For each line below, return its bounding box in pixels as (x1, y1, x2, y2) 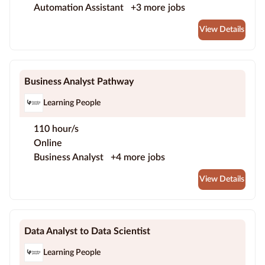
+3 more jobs (131, 3, 185, 13)
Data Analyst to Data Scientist (24, 227, 150, 237)
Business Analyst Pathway (24, 77, 134, 87)
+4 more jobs (111, 153, 165, 163)
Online (34, 138, 62, 148)
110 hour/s (34, 124, 79, 134)
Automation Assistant (34, 3, 126, 13)
